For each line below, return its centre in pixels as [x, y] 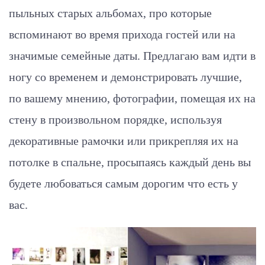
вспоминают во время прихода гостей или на [122, 34]
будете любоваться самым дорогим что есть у [123, 183]
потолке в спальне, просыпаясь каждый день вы [130, 162]
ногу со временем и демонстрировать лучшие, [125, 77]
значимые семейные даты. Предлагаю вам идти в [132, 55]
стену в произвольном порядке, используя [115, 119]
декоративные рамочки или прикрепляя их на [124, 140]
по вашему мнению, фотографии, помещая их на [132, 98]
